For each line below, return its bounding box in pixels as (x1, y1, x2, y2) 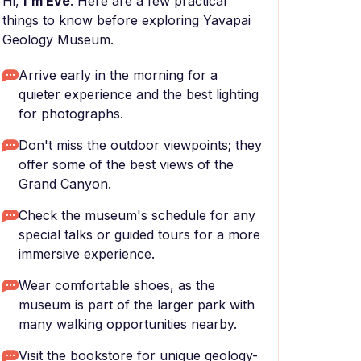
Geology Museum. (2, 31, 114, 48)
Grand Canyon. (19, 176, 111, 192)
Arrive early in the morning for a (19, 67, 218, 83)
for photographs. (19, 106, 123, 122)
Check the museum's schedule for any (19, 207, 255, 223)
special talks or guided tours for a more (19, 226, 260, 243)
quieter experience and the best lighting (19, 86, 259, 102)
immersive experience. (19, 246, 155, 262)
